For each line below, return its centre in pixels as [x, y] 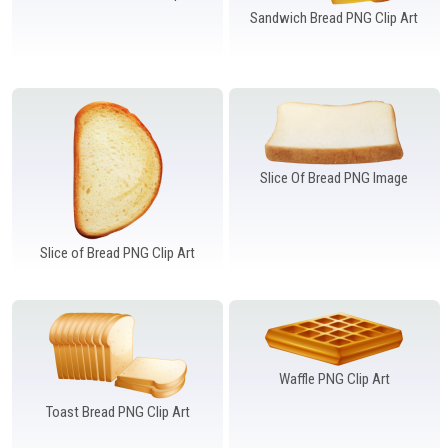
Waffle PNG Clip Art [334, 378]
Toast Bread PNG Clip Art [117, 411]
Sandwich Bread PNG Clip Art [334, 17]
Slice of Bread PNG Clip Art [118, 252]
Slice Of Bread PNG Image [334, 177]
